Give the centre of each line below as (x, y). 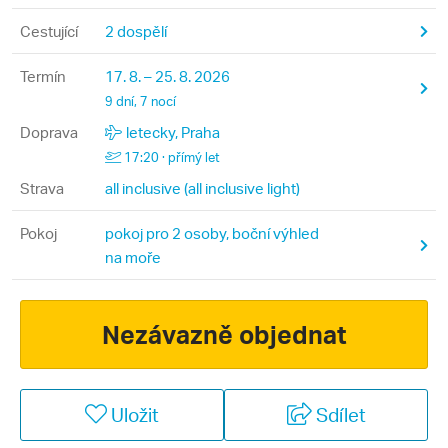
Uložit (135, 414)
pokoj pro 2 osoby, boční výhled (212, 233)
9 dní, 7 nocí (140, 101)
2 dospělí (136, 31)
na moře (133, 257)
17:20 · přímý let (172, 157)
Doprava (49, 132)
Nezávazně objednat (224, 334)
